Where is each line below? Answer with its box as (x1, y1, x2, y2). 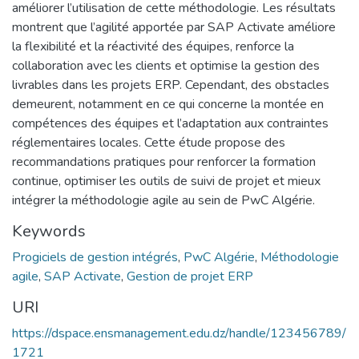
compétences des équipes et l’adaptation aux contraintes (12, 114, 329, 132)
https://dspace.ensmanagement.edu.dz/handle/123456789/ (12, 324, 346, 342)
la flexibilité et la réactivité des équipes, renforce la (12, 37, 294, 55)
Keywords (12, 220, 86, 242)
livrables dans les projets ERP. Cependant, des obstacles (12, 75, 329, 94)
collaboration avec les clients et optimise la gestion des (12, 56, 320, 75)
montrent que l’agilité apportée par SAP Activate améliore (12, 18, 336, 36)
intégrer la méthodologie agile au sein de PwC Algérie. (12, 191, 315, 209)
